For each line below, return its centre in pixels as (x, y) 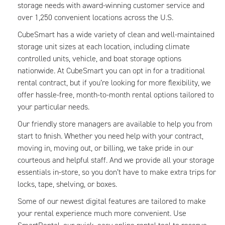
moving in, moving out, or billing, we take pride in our (105, 148)
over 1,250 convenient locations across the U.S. (95, 17)
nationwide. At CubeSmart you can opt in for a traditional (111, 71)
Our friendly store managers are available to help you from (115, 124)
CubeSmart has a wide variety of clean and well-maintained (116, 34)
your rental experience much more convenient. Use (102, 213)
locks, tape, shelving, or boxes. (67, 184)
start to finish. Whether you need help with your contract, (110, 136)
